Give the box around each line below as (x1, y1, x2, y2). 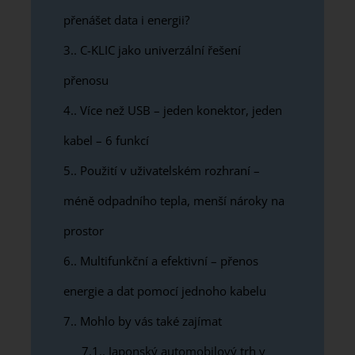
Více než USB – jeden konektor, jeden (77, 101, 282, 118)
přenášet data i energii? (63, 11, 189, 28)
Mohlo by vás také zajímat (77, 312, 222, 329)
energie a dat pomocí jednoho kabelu (63, 282, 266, 299)
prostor (63, 222, 104, 239)
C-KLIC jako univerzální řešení (77, 41, 241, 58)
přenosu (63, 71, 112, 88)
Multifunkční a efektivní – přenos (77, 252, 258, 269)
